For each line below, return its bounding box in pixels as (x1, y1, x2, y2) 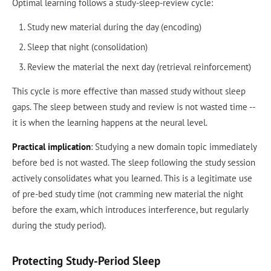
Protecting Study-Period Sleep (12, 252, 160, 268)
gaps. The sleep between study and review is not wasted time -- (12, 100, 255, 113)
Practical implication (12, 140, 91, 152)
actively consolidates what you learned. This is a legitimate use (12, 172, 252, 184)
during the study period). (12, 219, 106, 231)
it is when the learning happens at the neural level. (12, 116, 207, 128)
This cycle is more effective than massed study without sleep (12, 85, 246, 97)
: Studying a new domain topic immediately (91, 140, 256, 152)
